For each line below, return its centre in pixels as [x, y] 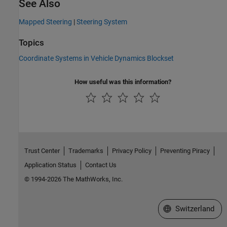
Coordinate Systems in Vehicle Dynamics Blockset [96, 59]
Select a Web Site [193, 208]
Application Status [50, 165]
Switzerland [195, 209]
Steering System [102, 22]
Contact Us [101, 165]
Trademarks [86, 151]
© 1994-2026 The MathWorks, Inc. [73, 179]
